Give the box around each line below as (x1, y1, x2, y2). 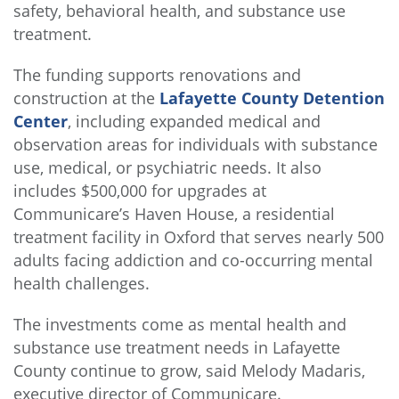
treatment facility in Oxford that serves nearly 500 (13, 226, 384, 248)
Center (13, 110, 68, 133)
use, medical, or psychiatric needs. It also (13, 157, 322, 179)
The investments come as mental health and (13, 313, 346, 336)
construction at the (13, 87, 159, 110)
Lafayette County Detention (159, 87, 385, 110)
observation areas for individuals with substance (13, 134, 378, 156)
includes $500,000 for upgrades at (13, 180, 266, 202)
